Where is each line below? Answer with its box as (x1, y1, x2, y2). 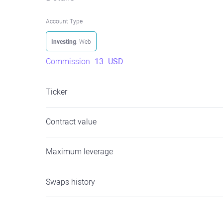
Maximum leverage (46, 147, 113, 156)
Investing (51, 38, 76, 45)
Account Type (46, 18, 83, 25)
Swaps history (46, 177, 95, 187)
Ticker (46, 87, 67, 97)
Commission (46, 57, 92, 66)
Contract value (46, 117, 97, 126)
